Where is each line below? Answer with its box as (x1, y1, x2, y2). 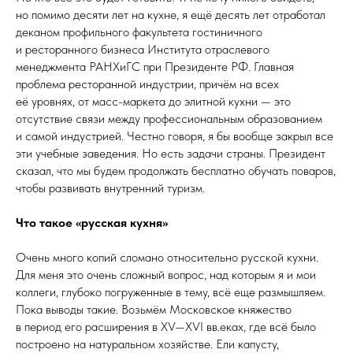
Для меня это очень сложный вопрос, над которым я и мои (16, 266, 316, 282)
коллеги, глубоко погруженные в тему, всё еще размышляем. (16, 284, 325, 299)
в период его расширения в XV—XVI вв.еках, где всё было (16, 318, 316, 334)
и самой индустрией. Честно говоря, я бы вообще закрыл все (16, 128, 333, 143)
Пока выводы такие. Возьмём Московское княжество (16, 301, 292, 317)
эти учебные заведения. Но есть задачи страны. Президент (16, 145, 325, 161)
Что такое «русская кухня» (16, 214, 168, 230)
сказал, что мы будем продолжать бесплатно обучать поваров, (16, 162, 336, 178)
